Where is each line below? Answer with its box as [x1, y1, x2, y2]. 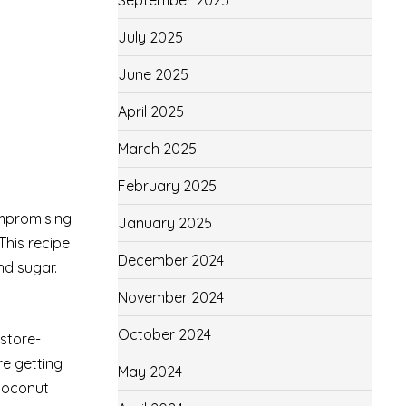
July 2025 [117, 28, 183, 46]
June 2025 [117, 65, 188, 83]
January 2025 [117, 214, 212, 232]
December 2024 [117, 251, 224, 269]
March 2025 [117, 140, 197, 158]
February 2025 [117, 177, 217, 195]
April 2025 [117, 102, 184, 121]
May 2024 [117, 362, 182, 381]
